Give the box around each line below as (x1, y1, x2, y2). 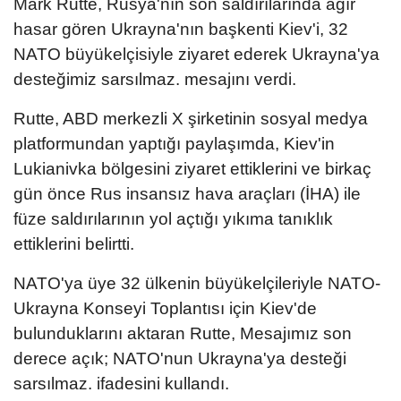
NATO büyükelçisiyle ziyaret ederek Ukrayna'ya (13, 44, 380, 64)
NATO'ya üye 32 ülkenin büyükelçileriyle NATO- (13, 273, 380, 293)
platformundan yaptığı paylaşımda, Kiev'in (13, 133, 335, 153)
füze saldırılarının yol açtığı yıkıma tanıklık (13, 209, 333, 228)
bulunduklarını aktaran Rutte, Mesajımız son (13, 323, 352, 343)
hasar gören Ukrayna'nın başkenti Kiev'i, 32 (13, 19, 348, 38)
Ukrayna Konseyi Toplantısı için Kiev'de (13, 298, 317, 318)
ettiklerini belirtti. (13, 234, 134, 253)
